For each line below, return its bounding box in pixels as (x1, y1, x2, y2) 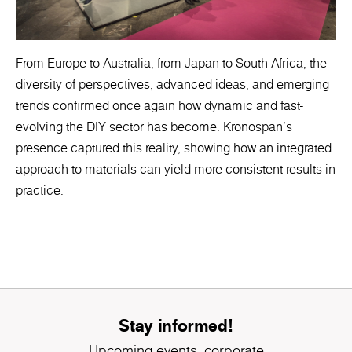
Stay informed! (119, 313, 233, 338)
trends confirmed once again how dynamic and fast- (16, 96, 303, 115)
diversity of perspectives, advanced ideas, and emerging (16, 75, 329, 94)
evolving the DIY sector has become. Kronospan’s (16, 117, 292, 137)
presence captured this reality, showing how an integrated (16, 138, 332, 158)
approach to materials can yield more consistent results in (16, 159, 335, 179)
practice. (16, 181, 64, 200)
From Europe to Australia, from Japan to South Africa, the (16, 53, 327, 73)
